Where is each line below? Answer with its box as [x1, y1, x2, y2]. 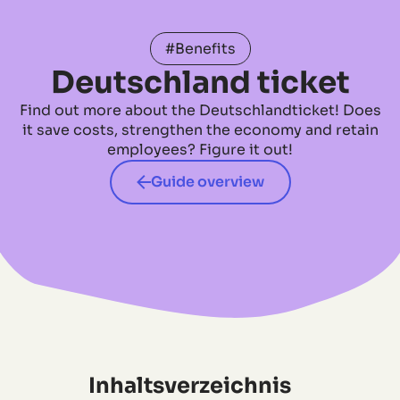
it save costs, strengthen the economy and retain [21, 120, 379, 139]
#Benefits [164, 38, 236, 58]
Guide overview [150, 171, 264, 191]
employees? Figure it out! [107, 139, 293, 159]
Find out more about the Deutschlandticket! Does [19, 100, 381, 120]
